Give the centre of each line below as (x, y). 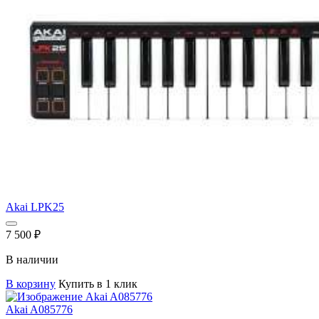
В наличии (32, 259)
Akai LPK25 (35, 206)
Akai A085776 (39, 309)
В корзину (31, 283)
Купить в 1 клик (98, 283)
